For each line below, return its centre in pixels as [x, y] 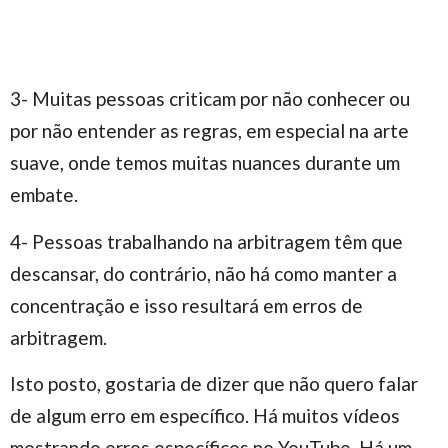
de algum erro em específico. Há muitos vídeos [205, 416]
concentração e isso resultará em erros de [186, 305]
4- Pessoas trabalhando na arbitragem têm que [206, 241]
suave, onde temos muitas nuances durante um [205, 163]
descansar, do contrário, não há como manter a [203, 273]
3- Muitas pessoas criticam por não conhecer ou [210, 99]
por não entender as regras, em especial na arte [209, 131]
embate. [44, 195]
